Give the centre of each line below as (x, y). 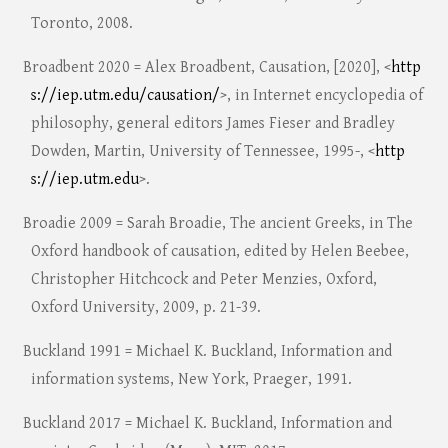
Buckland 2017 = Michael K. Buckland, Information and (207, 424)
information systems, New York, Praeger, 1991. (191, 380)
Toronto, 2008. (81, 24)
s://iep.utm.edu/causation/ (125, 96)
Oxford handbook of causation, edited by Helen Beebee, (219, 252)
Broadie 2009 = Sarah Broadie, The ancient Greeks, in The (217, 224)
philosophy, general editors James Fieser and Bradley (212, 124)
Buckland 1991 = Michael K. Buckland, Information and (207, 352)
